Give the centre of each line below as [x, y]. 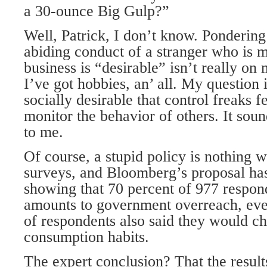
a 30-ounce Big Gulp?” [97, 11]
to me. [44, 132]
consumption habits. [86, 237]
